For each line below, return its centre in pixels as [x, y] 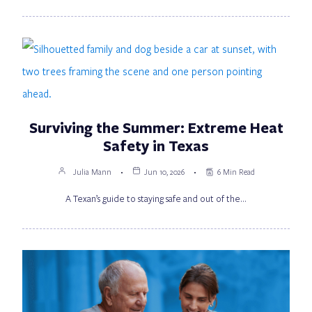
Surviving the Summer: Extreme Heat [156, 127]
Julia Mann [92, 171]
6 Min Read [236, 171]
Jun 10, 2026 [164, 171]
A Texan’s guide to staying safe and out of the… [156, 198]
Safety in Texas [156, 145]
